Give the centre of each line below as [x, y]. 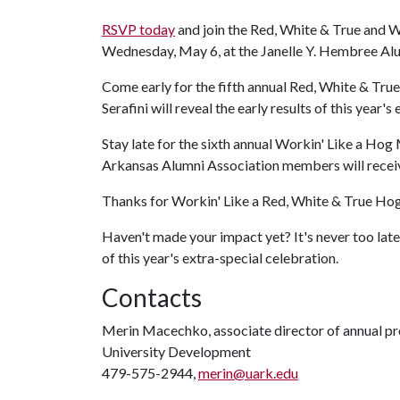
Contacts [152, 297]
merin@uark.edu [248, 373]
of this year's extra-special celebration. [220, 258]
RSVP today [138, 29]
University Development [176, 351]
